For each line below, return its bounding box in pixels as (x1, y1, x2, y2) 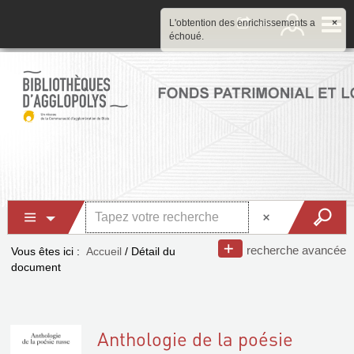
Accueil (86, 245, 122, 258)
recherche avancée (247, 243, 346, 257)
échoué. (169, 31, 204, 42)
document (11, 261, 61, 273)
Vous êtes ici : (11, 245, 80, 258)
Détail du (131, 245, 175, 258)
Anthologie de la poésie (97, 326, 293, 351)
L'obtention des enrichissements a (169, 17, 315, 28)
